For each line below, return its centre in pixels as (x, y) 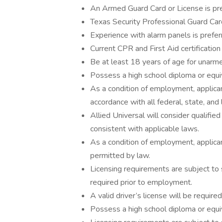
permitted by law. (120, 156)
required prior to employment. (141, 182)
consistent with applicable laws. (145, 129)
